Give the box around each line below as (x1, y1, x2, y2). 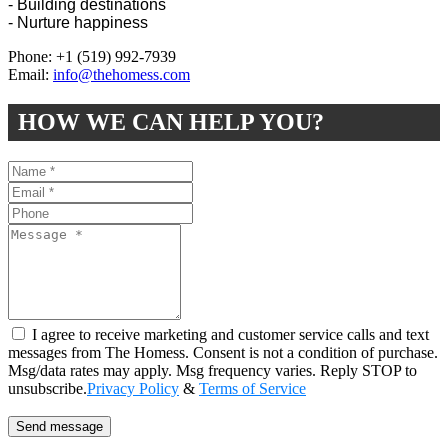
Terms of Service (199, 380, 306, 398)
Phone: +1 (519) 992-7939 (8, 48, 176, 66)
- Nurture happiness (8, 14, 148, 32)
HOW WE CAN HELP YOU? (18, 109, 324, 136)
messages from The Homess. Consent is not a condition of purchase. (8, 344, 438, 362)
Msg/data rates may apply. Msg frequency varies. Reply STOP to (8, 362, 417, 380)
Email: (8, 66, 53, 84)
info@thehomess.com (53, 66, 190, 84)
